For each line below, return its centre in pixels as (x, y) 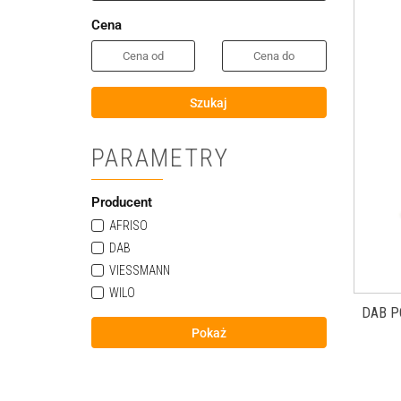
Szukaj (209, 103)
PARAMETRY (160, 158)
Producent (122, 202)
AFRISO (128, 226)
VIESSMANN (140, 270)
